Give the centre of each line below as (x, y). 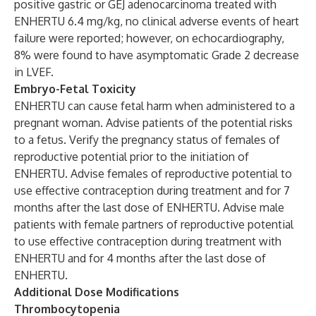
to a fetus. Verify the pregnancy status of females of (147, 140)
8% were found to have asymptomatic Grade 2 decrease (157, 55)
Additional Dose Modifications (97, 292)
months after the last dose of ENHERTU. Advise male (149, 207)
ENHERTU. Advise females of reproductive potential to (153, 174)
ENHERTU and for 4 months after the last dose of (140, 258)
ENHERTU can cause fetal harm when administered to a (154, 106)
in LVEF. (34, 72)
